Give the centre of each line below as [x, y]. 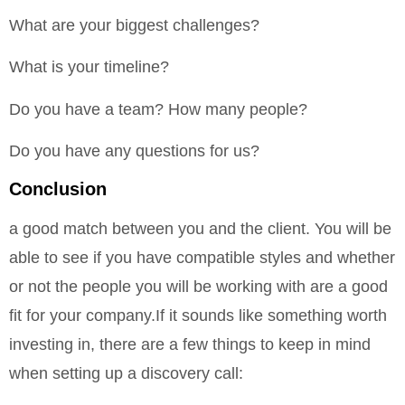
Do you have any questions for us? [134, 151]
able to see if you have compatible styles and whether [202, 258]
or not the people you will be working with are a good [198, 287]
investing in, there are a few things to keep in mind [190, 345]
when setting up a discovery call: [126, 374]
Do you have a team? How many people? [158, 109]
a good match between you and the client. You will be [200, 229]
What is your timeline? [89, 67]
